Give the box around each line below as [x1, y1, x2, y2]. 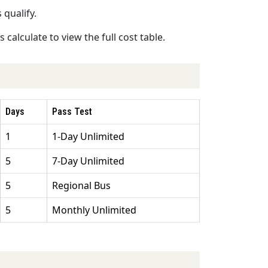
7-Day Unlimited [52, 154, 124, 168]
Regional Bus [52, 179, 111, 193]
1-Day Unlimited [52, 130, 124, 144]
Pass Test [52, 106, 92, 118]
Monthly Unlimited [52, 203, 136, 217]
